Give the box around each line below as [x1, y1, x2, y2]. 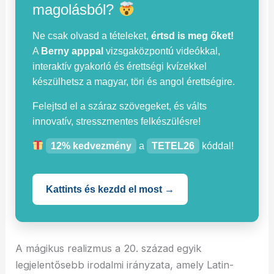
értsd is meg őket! [151, 30, 234, 41]
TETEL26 [152, 140, 195, 151]
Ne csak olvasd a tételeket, [32, 30, 152, 41]
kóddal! [199, 140, 234, 151]
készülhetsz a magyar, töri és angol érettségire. [32, 76, 235, 87]
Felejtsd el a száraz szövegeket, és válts [32, 100, 207, 111]
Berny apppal [41, 45, 104, 56]
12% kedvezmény [51, 140, 132, 151]
